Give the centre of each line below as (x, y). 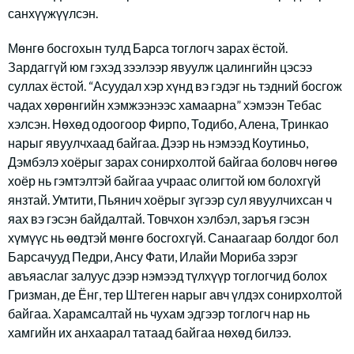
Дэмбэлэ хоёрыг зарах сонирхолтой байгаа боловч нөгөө (173, 162)
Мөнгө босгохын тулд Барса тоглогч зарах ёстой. (148, 48)
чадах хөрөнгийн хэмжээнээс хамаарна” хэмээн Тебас (165, 105)
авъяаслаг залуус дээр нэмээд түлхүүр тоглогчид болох (168, 275)
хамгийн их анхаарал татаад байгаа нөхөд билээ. (149, 332)
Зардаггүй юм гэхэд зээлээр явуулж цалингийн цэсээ (160, 67)
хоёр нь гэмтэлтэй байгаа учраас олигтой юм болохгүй (164, 181)
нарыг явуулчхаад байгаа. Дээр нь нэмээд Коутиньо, (158, 143)
